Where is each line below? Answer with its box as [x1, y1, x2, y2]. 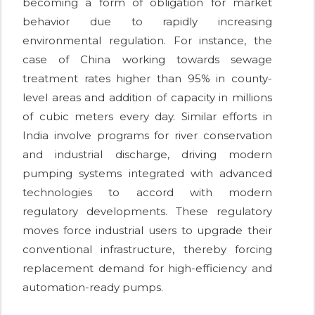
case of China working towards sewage [22, 53, 272, 67]
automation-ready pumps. [22, 281, 163, 295]
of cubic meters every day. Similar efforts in [22, 110, 272, 124]
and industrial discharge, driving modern [22, 148, 272, 162]
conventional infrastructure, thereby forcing [22, 243, 272, 257]
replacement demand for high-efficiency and [22, 262, 272, 276]
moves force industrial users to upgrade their [22, 224, 272, 238]
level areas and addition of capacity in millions [22, 91, 272, 105]
